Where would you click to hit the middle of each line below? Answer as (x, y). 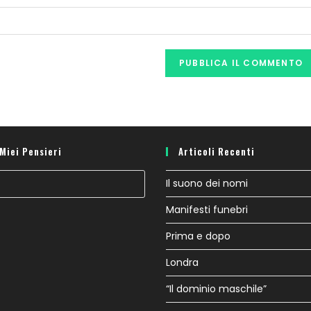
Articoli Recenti (217, 151)
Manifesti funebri (207, 210)
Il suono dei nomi (207, 183)
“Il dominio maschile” (216, 289)
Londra (182, 262)
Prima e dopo (198, 236)
